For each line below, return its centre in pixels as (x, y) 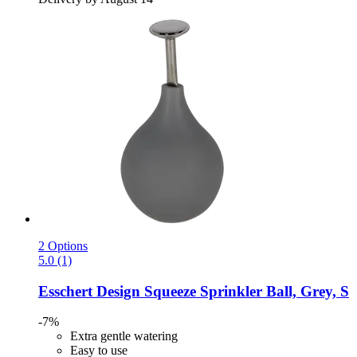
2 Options (63, 245)
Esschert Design (89, 291)
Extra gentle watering (124, 336)
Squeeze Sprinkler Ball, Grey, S (245, 291)
